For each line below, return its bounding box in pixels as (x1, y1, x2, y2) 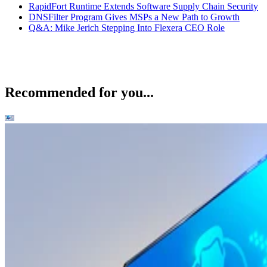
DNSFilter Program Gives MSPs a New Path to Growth (29, 12, 240, 23)
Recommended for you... (5, 85, 154, 101)
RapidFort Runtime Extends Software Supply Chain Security (29, 1, 258, 12)
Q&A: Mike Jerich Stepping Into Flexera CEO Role (29, 23, 225, 33)
